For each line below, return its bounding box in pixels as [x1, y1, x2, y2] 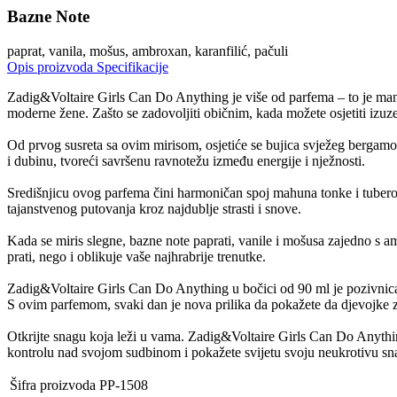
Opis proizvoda [7, 58, 97, 74]
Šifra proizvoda [10, 377, 96, 393]
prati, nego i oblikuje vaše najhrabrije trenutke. [7, 248, 266, 264]
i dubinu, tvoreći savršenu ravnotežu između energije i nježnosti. [7, 152, 365, 168]
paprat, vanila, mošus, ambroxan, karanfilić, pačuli [7, 43, 288, 58]
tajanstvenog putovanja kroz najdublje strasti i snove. [7, 200, 301, 216]
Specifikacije [97, 58, 168, 74]
